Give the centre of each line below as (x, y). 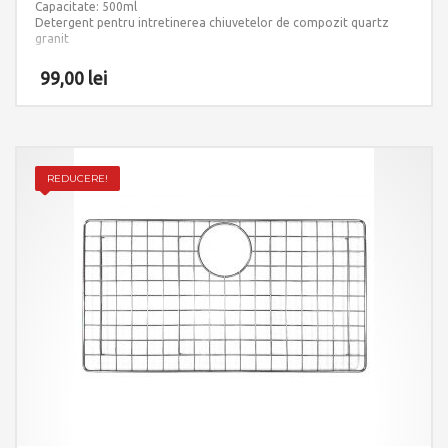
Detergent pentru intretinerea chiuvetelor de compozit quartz (212, 22)
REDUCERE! (77, 178)
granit (52, 38)
